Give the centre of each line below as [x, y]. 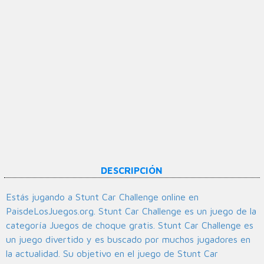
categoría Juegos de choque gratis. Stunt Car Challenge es [130, 225]
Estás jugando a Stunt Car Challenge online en [102, 197]
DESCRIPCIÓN [132, 171]
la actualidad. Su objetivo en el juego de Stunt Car [112, 254]
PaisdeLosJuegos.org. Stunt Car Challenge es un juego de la [131, 211]
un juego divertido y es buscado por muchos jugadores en [128, 240]
